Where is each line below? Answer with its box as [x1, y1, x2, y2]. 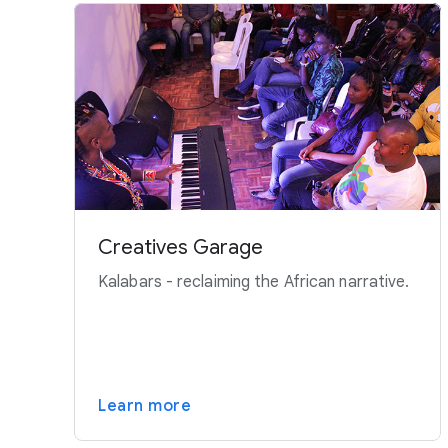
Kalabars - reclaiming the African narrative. [98, 271, 410, 292]
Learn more [98, 395, 191, 416]
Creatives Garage [98, 234, 263, 260]
